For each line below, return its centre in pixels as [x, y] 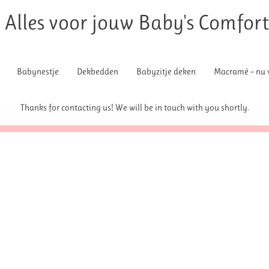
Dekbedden [98, 71]
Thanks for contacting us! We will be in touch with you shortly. [134, 107]
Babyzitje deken [166, 71]
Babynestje [38, 71]
